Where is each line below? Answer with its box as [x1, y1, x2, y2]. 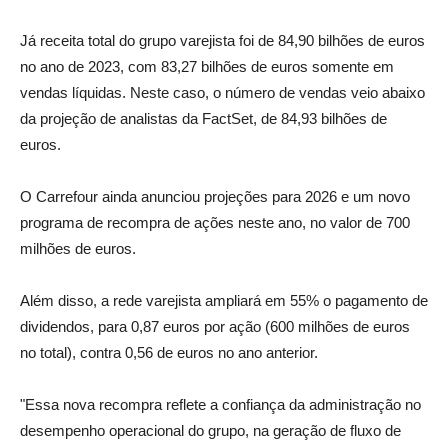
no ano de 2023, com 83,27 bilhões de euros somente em [20, 58, 394, 75]
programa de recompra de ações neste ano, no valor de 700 [20, 214, 410, 231]
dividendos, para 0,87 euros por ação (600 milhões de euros [20, 318, 410, 335]
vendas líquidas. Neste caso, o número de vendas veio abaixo [20, 84, 425, 101]
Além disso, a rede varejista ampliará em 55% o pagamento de [20, 292, 428, 309]
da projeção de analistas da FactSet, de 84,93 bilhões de [20, 110, 387, 127]
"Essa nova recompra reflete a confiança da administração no [20, 396, 421, 413]
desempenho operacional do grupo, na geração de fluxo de [20, 422, 401, 439]
